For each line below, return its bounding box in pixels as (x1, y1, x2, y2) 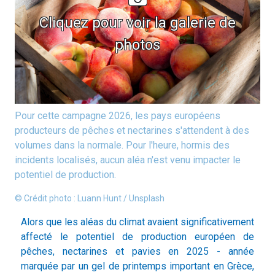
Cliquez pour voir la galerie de (39, 14, 236, 31)
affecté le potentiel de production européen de (21, 231, 254, 243)
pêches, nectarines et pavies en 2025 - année (21, 246, 254, 258)
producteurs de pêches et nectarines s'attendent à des (15, 125, 249, 137)
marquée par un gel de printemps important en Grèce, (21, 260, 254, 273)
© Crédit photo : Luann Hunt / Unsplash (15, 193, 165, 204)
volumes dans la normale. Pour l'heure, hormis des (15, 139, 230, 152)
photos (115, 36, 160, 53)
